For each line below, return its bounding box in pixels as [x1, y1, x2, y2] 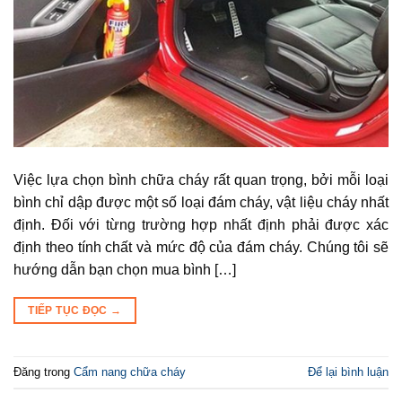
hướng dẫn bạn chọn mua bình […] [13, 262, 236, 278]
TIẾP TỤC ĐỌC [28, 304, 111, 318]
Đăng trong [13, 364, 74, 379]
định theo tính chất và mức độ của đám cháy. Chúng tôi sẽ [13, 240, 389, 256]
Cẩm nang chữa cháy [74, 364, 186, 379]
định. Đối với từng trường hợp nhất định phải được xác [13, 217, 389, 233]
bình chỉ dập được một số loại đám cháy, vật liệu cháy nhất [13, 195, 389, 211]
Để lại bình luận [308, 364, 389, 379]
